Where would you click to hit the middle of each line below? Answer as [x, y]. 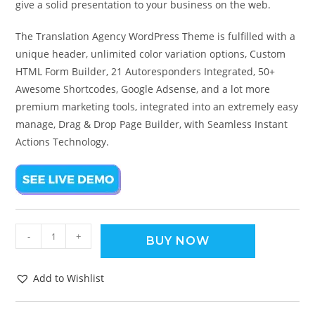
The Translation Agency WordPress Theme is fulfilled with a [156, 37]
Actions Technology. [63, 142]
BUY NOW [178, 241]
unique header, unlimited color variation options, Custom [151, 54]
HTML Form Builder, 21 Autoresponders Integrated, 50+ [146, 72]
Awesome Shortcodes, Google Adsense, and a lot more [143, 89]
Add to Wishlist [69, 278]
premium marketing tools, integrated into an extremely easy [157, 107]
